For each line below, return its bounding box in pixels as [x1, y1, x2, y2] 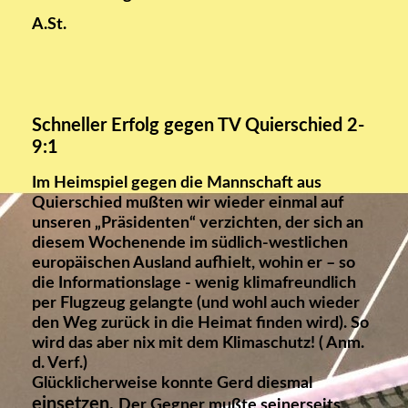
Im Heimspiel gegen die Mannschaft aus [32, 175, 321, 192]
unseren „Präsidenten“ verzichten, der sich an [32, 215, 363, 232]
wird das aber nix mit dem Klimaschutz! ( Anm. [32, 335, 364, 352]
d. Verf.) [32, 355, 87, 372]
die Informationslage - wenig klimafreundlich [32, 275, 356, 292]
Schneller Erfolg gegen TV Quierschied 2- [32, 117, 364, 136]
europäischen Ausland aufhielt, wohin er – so [32, 255, 355, 272]
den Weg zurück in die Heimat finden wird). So [32, 315, 369, 332]
